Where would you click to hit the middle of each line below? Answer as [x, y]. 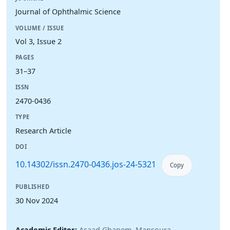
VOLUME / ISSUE [40, 28]
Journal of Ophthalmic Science [68, 12]
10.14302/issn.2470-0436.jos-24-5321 [86, 165]
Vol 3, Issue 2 [39, 42]
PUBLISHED [33, 187]
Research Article [43, 130]
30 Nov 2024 [37, 201]
